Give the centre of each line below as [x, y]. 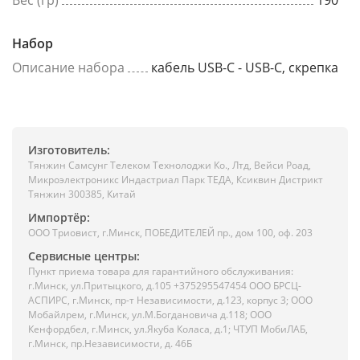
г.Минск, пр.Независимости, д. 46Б [110, 344]
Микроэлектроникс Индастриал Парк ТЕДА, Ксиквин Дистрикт [176, 180]
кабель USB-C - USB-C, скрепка [245, 67]
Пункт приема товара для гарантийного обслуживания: [161, 271]
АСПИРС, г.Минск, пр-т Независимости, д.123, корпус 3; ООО [170, 300]
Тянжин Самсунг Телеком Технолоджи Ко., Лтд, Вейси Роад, [170, 165]
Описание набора [68, 67]
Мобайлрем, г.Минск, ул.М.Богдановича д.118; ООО [150, 315]
